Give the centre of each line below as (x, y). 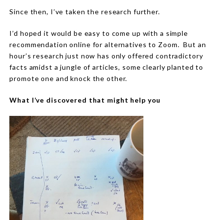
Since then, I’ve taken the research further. (86, 11)
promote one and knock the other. (69, 78)
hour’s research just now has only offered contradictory (106, 55)
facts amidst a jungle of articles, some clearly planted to (106, 67)
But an (195, 44)
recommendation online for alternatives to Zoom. (95, 44)
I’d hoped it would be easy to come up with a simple (99, 33)
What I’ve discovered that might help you (85, 100)
